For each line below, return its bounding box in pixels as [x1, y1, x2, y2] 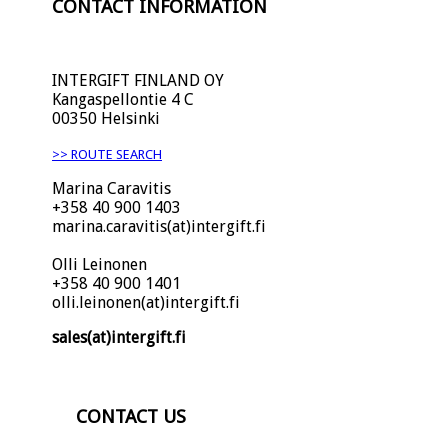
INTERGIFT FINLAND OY [52, 70, 224, 90]
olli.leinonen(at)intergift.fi [52, 292, 240, 312]
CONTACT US [76, 405, 186, 427]
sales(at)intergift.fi [52, 327, 186, 347]
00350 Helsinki [52, 108, 160, 128]
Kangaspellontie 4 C [52, 89, 194, 109]
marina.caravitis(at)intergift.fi [52, 216, 266, 236]
